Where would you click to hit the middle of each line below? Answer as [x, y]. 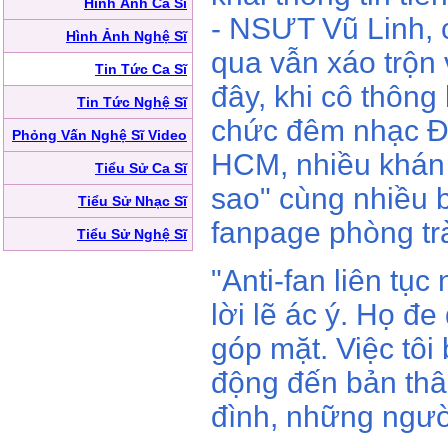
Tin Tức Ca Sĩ [141, 69]
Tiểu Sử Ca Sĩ [141, 168]
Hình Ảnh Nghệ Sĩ [126, 36]
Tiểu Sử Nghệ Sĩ [132, 234]
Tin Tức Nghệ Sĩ [132, 102]
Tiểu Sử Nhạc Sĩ [132, 201]
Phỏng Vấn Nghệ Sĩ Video [99, 135]
